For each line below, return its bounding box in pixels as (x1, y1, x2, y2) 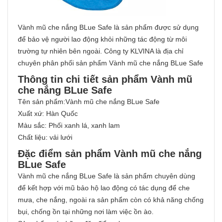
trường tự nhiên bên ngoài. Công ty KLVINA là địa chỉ (18, 47, 183, 55)
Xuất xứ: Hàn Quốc (18, 110, 78, 118)
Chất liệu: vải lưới (18, 133, 72, 142)
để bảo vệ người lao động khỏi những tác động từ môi (18, 35, 187, 44)
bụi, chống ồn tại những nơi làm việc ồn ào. (18, 208, 154, 216)
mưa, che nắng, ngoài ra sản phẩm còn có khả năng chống (18, 196, 204, 204)
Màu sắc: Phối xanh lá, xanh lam (18, 121, 120, 130)
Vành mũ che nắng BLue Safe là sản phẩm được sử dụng (18, 23, 199, 32)
